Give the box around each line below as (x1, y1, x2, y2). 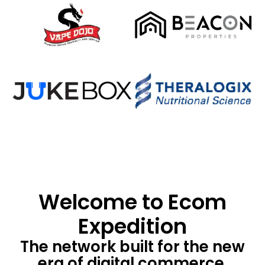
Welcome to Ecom (38, 188, 227, 217)
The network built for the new (20, 236, 245, 258)
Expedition (78, 212, 187, 241)
